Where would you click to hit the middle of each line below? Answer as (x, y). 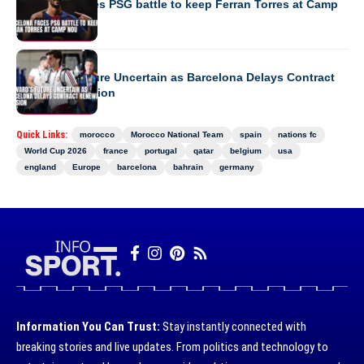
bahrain (188, 167)
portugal (161, 151)
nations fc (297, 135)
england (40, 167)
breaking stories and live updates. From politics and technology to (172, 347)
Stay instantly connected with (233, 326)
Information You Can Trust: (88, 326)
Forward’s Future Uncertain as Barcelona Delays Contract (175, 78)
